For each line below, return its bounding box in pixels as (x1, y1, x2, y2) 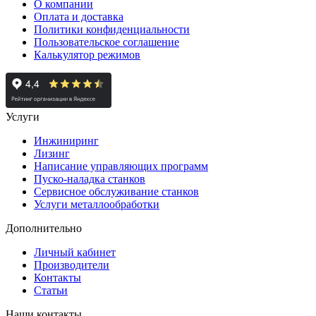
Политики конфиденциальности (34, 23, 190, 35)
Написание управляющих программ (34, 159, 208, 172)
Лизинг (34, 147, 70, 159)
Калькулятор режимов (34, 48, 140, 61)
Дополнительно (6, 221, 82, 234)
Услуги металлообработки (34, 197, 159, 210)
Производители (34, 258, 109, 271)
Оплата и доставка (34, 10, 123, 23)
